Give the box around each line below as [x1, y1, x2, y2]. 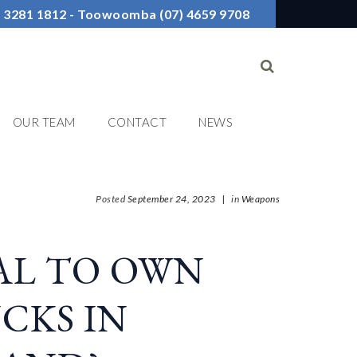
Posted [96, 193, 127, 205]
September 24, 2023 [127, 193, 216, 205]
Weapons [241, 193, 280, 205]
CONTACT [107, 115, 167, 129]
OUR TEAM [12, 115, 76, 129]
